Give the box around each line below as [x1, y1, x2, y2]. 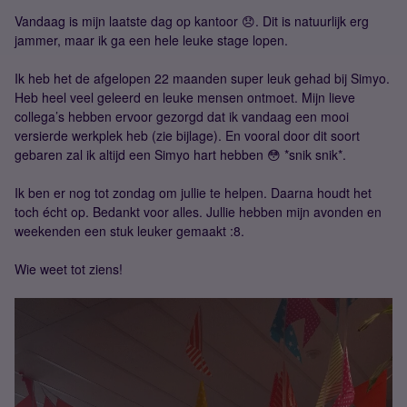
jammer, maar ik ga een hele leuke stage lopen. [15, 31, 288, 49]
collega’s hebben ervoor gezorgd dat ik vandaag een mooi [15, 107, 349, 125]
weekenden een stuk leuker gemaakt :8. [15, 222, 244, 240]
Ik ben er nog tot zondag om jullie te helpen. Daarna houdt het [15, 184, 372, 202]
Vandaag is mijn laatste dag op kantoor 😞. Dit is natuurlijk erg [15, 12, 369, 30]
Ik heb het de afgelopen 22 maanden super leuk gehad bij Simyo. [15, 69, 390, 87]
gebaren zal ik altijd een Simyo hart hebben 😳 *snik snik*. [15, 145, 346, 164]
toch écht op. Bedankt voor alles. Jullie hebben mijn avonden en [15, 203, 382, 221]
